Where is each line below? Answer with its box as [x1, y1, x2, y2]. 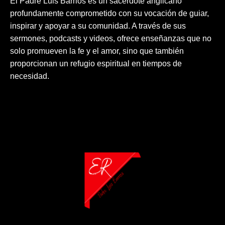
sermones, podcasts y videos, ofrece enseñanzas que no [10, 34, 211, 43]
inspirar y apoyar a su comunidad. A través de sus [10, 22, 186, 31]
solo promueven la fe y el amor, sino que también [10, 47, 184, 56]
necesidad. [10, 72, 49, 81]
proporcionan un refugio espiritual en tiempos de [10, 59, 182, 68]
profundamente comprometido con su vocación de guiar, [10, 9, 209, 18]
